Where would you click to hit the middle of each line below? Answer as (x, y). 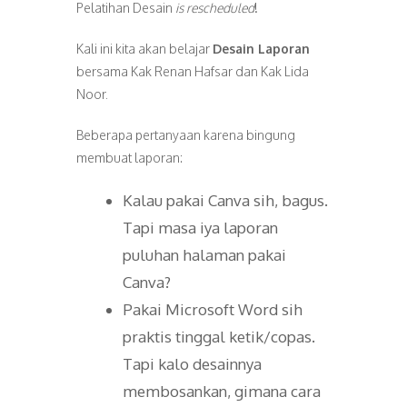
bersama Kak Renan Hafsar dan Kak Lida (193, 71)
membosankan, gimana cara (222, 391)
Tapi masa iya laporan (200, 228)
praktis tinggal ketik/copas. (219, 337)
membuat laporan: (129, 158)
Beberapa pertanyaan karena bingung (186, 135)
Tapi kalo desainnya (192, 364)
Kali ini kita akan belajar (144, 49)
